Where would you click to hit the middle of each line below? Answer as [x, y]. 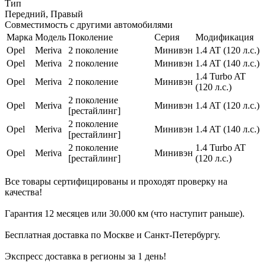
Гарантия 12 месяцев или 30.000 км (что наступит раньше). [125, 214]
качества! [23, 192]
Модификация [224, 37]
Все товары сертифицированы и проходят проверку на [116, 182]
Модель [50, 37]
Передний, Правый [44, 14]
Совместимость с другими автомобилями [89, 25]
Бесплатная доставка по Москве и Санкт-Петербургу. [113, 235]
